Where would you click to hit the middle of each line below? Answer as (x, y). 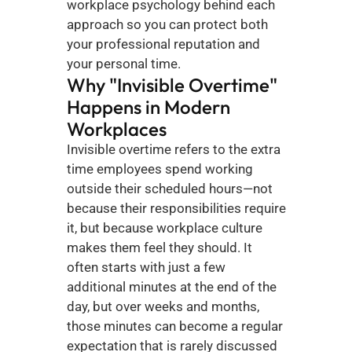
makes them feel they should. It (159, 247)
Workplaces (116, 129)
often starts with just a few (146, 267)
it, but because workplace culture (164, 228)
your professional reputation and (163, 44)
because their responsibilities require (176, 208)
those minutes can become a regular (174, 326)
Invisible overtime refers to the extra (173, 149)
